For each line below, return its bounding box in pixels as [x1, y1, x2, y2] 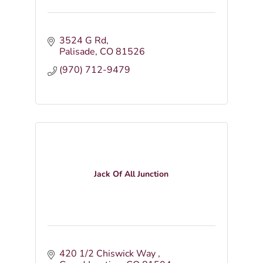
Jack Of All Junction [94, 168, 169, 180]
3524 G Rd [59, 34, 106, 47]
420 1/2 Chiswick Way [59, 247, 158, 260]
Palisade [59, 45, 95, 58]
